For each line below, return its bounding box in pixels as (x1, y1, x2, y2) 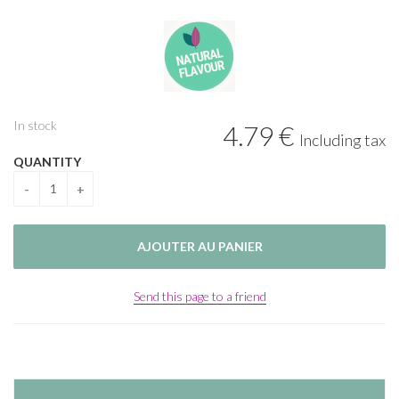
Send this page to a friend (133, 289, 266, 304)
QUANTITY (13, 154, 81, 169)
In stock (13, 118, 57, 133)
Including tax (299, 130, 386, 150)
